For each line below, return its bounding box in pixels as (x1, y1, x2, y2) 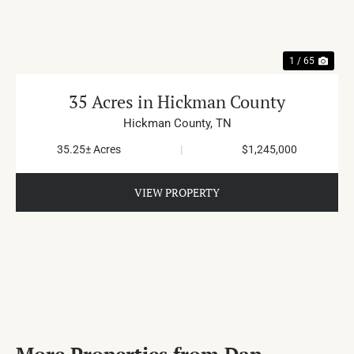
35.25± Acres (57, 142, 122, 156)
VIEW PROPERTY (134, 184, 220, 200)
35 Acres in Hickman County (69, 89, 285, 113)
